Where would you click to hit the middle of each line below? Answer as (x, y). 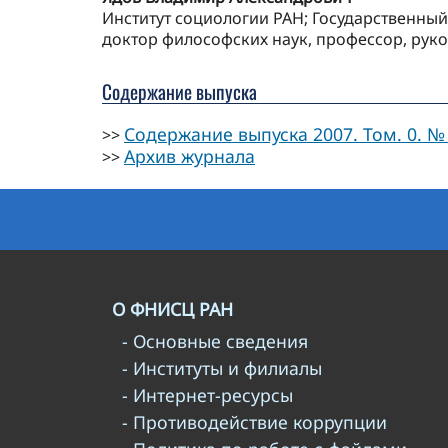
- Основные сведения (215, 341)
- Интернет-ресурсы (207, 395)
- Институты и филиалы (222, 368)
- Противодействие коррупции (254, 422)
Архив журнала (189, 156)
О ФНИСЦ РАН (172, 309)
